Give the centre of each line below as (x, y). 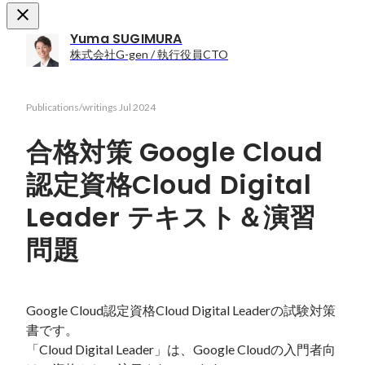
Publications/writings (72, 108)
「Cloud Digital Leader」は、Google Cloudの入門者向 (181, 350)
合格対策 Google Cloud (175, 152)
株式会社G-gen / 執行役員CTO (149, 55)
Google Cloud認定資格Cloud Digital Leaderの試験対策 (181, 310)
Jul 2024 (137, 108)
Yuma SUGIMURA (126, 39)
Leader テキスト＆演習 (171, 217)
